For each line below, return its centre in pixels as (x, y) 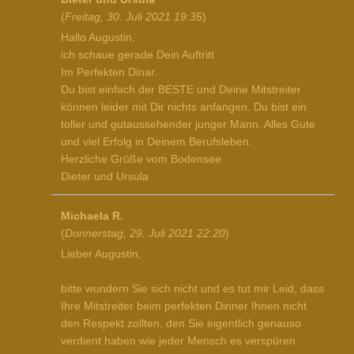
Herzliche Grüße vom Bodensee (141, 158)
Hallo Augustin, (98, 37)
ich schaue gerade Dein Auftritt (137, 54)
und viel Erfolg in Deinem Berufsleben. (156, 141)
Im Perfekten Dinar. (109, 72)
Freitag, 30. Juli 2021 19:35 (134, 17)
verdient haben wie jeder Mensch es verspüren (178, 340)
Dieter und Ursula (105, 176)
